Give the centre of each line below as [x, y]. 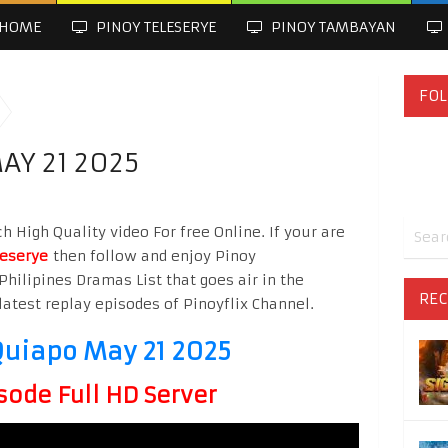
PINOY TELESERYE [154, 27]
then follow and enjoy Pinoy [152, 256]
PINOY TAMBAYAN [331, 27]
